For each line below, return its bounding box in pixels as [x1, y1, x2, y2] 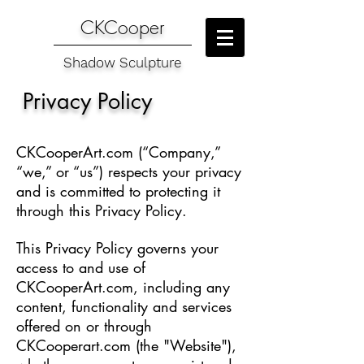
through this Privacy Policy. [16, 201, 187, 220]
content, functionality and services [16, 297, 232, 316]
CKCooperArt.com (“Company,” [16, 142, 220, 162]
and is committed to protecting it [16, 181, 220, 201]
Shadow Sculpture [63, 54, 182, 71]
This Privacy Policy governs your [16, 238, 219, 258]
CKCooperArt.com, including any [16, 277, 230, 297]
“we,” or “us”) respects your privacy [16, 162, 241, 181]
